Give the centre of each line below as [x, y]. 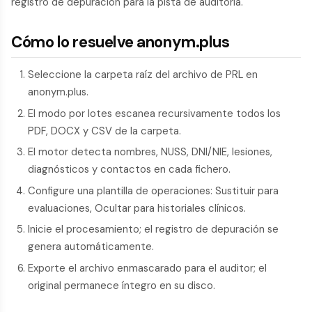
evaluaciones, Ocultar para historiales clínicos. [137, 208]
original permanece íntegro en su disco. [122, 285]
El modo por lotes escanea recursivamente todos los [154, 113]
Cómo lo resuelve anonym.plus [120, 42]
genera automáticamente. [91, 247]
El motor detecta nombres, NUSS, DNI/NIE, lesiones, [150, 152]
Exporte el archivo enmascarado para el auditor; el [147, 268]
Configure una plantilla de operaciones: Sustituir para [153, 190]
